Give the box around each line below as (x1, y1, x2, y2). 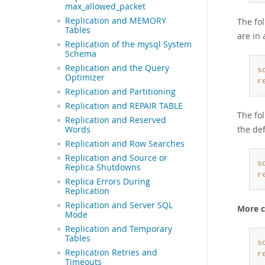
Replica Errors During (65, 176, 150, 188)
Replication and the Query (65, 63, 169, 74)
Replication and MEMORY (65, 15, 166, 27)
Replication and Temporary (65, 224, 172, 235)
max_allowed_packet (65, 1, 146, 12)
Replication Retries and (65, 247, 157, 258)
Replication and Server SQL (65, 200, 173, 211)
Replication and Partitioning (65, 86, 176, 98)
